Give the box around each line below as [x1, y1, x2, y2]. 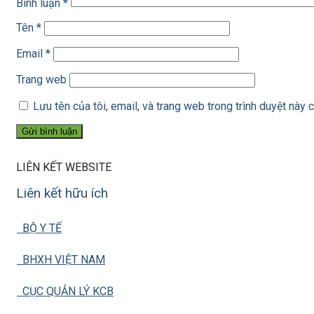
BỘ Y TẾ [17, 221, 62, 235]
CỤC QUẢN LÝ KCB [17, 285, 114, 299]
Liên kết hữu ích [16, 185, 108, 202]
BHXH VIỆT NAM [17, 253, 105, 267]
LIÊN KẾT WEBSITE [16, 161, 111, 175]
